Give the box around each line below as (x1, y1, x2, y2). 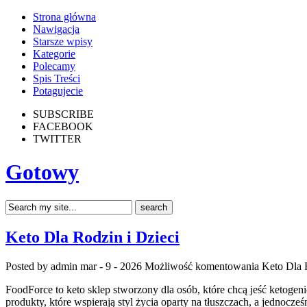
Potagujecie (33, 85, 83, 97)
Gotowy (5, 160, 79, 185)
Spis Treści (33, 73, 80, 84)
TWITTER (33, 133, 82, 145)
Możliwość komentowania (145, 260, 262, 272)
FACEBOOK (33, 121, 93, 132)
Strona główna (33, 11, 96, 23)
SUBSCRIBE (33, 108, 94, 120)
